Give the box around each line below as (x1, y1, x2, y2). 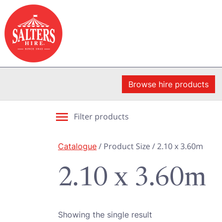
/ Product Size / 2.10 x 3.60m (97, 141, 203, 152)
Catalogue (58, 141, 97, 152)
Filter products (74, 111, 129, 122)
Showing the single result (58, 209, 152, 220)
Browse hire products (128, 78, 209, 90)
